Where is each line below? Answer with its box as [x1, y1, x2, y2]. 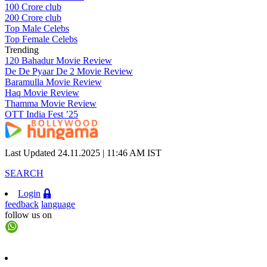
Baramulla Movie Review [5, 77, 102, 87]
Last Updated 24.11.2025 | [5, 148, 107, 158]
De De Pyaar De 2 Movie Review [5, 66, 133, 76]
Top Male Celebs [5, 23, 69, 33]
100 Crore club [5, 2, 61, 12]
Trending [5, 45, 39, 55]
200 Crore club [5, 13, 61, 23]
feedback [5, 199, 39, 209]
